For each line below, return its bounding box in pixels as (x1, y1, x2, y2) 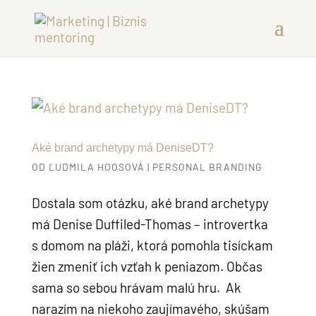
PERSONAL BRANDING (152, 161, 262, 173)
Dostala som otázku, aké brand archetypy (31, 195, 269, 211)
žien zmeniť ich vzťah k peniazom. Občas (31, 258, 262, 274)
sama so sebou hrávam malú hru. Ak (31, 279, 241, 296)
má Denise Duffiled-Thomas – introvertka (31, 216, 268, 232)
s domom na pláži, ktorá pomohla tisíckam (31, 237, 273, 253)
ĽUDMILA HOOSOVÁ (48, 161, 145, 173)
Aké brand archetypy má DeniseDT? (31, 142, 214, 154)
